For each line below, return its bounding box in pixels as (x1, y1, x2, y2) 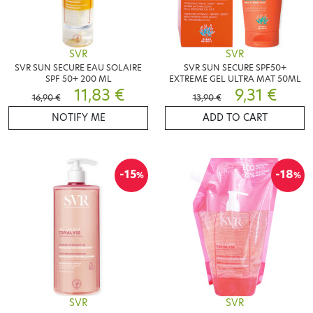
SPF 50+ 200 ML (45, 72, 112, 85)
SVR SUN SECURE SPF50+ (183, 61, 286, 73)
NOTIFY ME (51, 110, 105, 124)
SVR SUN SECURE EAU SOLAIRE (15, 61, 142, 73)
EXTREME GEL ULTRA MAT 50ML (168, 72, 301, 85)
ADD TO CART (202, 110, 268, 124)
